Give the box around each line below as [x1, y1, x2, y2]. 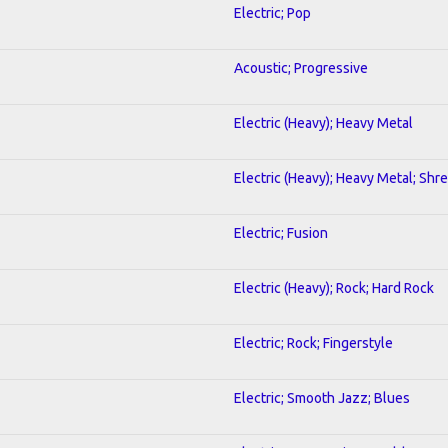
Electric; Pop [234, 4, 311, 21]
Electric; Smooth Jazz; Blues [234, 389, 410, 406]
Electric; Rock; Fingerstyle [234, 334, 393, 351]
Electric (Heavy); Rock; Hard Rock [234, 279, 434, 296]
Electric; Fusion [234, 224, 328, 241]
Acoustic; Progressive [234, 59, 368, 76]
